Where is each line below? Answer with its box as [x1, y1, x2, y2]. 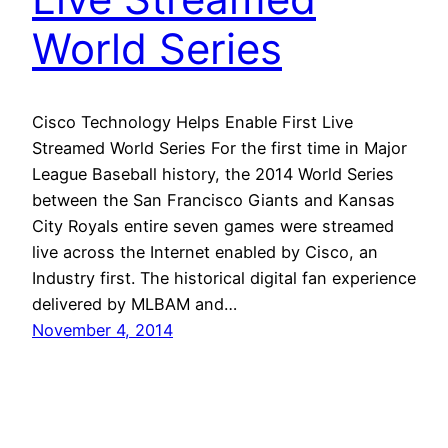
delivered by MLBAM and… [32, 293, 237, 314]
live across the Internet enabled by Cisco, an [32, 241, 378, 262]
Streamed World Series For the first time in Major [32, 137, 407, 158]
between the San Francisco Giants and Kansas [32, 189, 395, 210]
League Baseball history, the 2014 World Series [32, 163, 394, 184]
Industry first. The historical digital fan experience [32, 267, 416, 288]
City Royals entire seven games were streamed [32, 215, 394, 236]
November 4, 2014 [32, 319, 173, 340]
